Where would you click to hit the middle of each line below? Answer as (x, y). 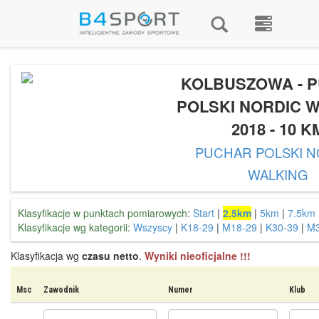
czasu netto (110, 256)
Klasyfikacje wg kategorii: (74, 227)
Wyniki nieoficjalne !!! (198, 256)
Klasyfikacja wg (46, 256)
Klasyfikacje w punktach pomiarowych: (104, 213)
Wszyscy (153, 227)
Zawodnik (61, 290)
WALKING (278, 174)
